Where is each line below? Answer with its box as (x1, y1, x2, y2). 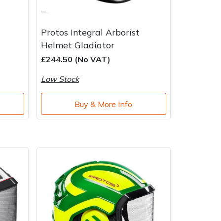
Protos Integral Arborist (40, 27, 140, 38)
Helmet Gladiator (40, 39, 114, 51)
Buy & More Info (74, 99, 133, 109)
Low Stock (40, 74, 79, 84)
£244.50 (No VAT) (40, 54, 110, 65)
